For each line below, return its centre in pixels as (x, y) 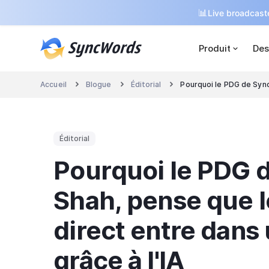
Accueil (53, 85)
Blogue (98, 85)
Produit (215, 48)
